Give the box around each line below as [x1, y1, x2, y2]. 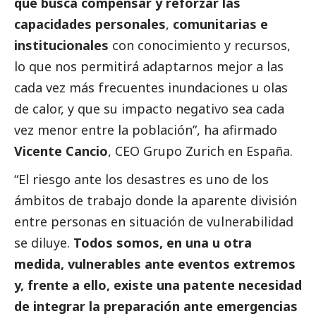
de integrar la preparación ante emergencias [14, 297, 298, 315]
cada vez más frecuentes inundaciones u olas [14, 78, 288, 96]
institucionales [14, 36, 109, 54]
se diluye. [14, 233, 73, 251]
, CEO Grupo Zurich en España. [108, 142, 293, 159]
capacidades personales [14, 15, 166, 32]
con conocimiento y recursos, [109, 36, 291, 54]
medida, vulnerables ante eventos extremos [14, 255, 296, 272]
